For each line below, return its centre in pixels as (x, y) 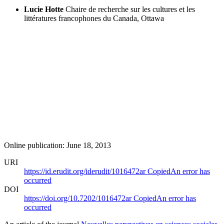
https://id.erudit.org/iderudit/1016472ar (86, 171)
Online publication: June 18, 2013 (57, 145)
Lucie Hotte (44, 9)
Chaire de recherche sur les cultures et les (130, 9)
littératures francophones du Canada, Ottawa (94, 18)
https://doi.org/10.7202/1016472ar (79, 198)
